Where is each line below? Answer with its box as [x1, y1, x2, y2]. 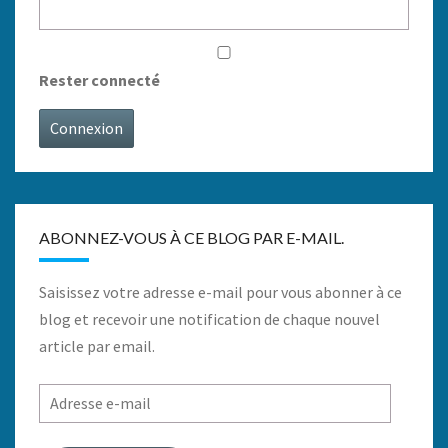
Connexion [50, 118, 123, 138]
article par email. [39, 336, 155, 356]
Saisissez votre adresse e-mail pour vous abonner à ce [39, 282, 402, 302]
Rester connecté [39, 70, 160, 90]
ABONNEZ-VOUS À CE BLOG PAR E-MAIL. [39, 228, 344, 247]
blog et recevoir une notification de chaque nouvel [39, 309, 380, 329]
